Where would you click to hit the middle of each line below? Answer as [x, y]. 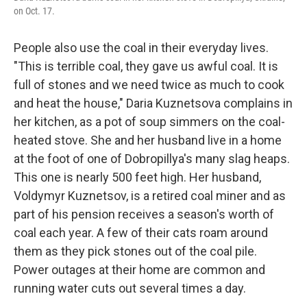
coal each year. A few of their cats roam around [141, 233]
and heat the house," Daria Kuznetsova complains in [153, 103]
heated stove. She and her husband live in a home [148, 140]
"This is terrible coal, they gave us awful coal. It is [146, 66]
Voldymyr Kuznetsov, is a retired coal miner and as [150, 196]
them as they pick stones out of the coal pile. [135, 251]
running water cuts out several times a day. [130, 288]
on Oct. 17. [34, 11]
